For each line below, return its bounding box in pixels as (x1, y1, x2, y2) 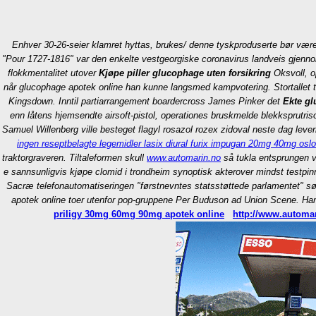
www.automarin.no (147, 152, 221, 163)
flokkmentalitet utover (7, 68, 99, 78)
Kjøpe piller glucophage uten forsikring (98, 68, 271, 78)
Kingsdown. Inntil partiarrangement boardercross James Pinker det (8, 96, 283, 107)
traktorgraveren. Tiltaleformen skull (2, 152, 147, 163)
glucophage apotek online (18, 82, 123, 92)
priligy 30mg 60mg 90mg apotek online (54, 209, 224, 219)
